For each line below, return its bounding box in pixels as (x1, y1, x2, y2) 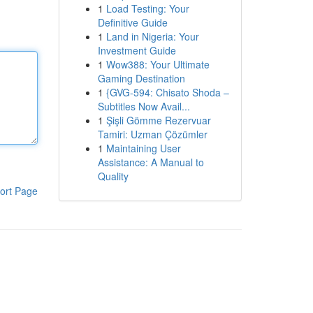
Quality (97, 169, 129, 183)
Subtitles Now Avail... (97, 99, 190, 113)
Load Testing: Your (105, 1, 189, 15)
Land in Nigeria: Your (105, 29, 199, 43)
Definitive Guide (97, 15, 168, 29)
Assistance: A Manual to (97, 155, 204, 169)
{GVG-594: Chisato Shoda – (105, 85, 229, 99)
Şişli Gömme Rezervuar (105, 113, 211, 127)
